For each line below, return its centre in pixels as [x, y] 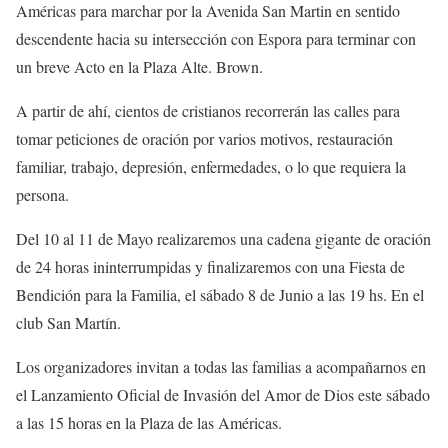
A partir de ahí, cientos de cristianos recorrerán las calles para [208, 110]
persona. [45, 194]
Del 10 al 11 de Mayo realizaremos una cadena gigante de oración [223, 238]
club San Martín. [68, 322]
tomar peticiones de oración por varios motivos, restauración [204, 138]
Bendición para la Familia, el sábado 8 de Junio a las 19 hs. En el [220, 294]
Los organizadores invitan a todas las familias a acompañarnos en [221, 366]
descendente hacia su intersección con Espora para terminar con [216, 38]
